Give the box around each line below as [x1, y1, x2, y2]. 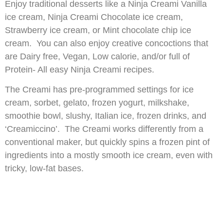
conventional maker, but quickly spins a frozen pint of [5, 137, 210, 147]
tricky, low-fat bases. [5, 163, 84, 174]
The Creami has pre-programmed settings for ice [5, 85, 194, 95]
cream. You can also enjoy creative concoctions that [5, 38, 208, 48]
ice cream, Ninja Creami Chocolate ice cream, [5, 12, 183, 22]
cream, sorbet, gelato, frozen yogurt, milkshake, [5, 98, 189, 108]
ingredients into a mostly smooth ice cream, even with [5, 150, 213, 161]
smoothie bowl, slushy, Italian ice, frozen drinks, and [5, 111, 206, 121]
